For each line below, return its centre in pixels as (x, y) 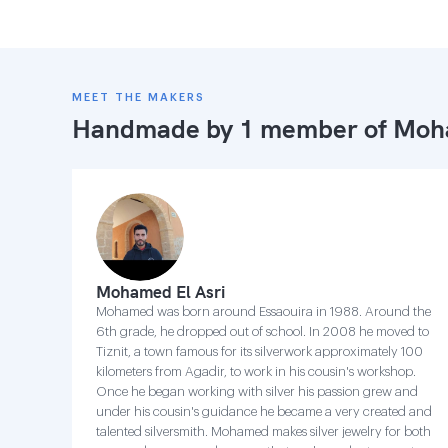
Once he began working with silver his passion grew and (257, 391)
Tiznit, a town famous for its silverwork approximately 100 (259, 351)
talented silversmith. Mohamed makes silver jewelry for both (263, 431)
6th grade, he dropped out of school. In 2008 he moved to (262, 331)
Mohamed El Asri (160, 291)
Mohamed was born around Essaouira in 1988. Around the (263, 311)
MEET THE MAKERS (138, 97)
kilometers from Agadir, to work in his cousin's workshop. (256, 371)
